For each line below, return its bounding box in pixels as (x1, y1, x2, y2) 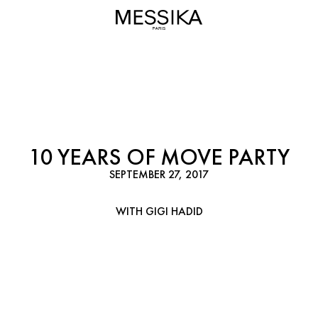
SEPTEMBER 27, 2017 (109, 167, 209, 182)
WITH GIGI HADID (115, 204, 203, 219)
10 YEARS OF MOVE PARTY (28, 143, 290, 172)
